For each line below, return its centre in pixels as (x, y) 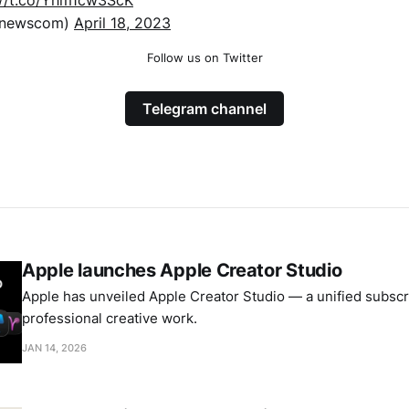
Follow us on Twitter (204, 57)
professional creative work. (110, 318)
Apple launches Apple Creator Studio (182, 270)
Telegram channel (204, 108)
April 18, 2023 (122, 22)
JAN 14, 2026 (54, 347)
